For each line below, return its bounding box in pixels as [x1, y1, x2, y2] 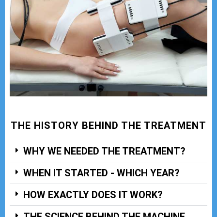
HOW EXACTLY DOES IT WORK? [23, 188, 163, 201]
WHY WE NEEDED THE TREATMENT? [23, 145, 186, 157]
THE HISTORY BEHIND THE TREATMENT [11, 119, 206, 131]
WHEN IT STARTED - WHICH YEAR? [23, 167, 180, 179]
